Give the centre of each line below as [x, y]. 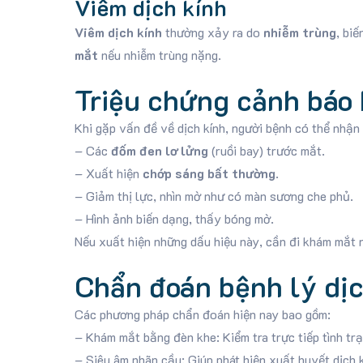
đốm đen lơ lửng [159, 150]
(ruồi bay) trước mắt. [266, 150]
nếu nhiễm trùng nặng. [159, 55]
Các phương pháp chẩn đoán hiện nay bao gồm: [202, 314]
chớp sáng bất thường [209, 173]
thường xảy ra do [212, 32]
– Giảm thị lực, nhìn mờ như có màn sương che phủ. [214, 196]
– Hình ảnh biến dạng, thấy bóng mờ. [174, 218]
